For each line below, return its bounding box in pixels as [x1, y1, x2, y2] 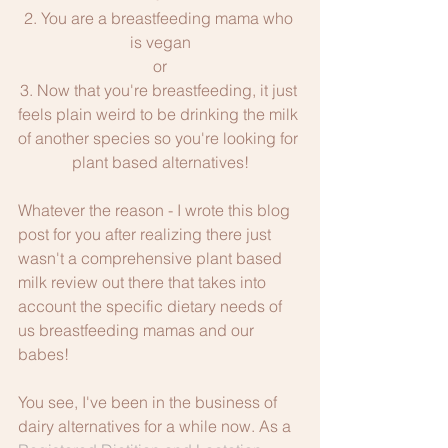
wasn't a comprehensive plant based [18, 247, 286, 268]
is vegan [129, 31, 191, 52]
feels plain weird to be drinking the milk [18, 103, 302, 124]
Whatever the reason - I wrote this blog [18, 199, 294, 220]
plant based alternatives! [71, 151, 249, 172]
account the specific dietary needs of [18, 295, 286, 316]
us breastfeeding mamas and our [18, 319, 258, 340]
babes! [18, 343, 73, 364]
